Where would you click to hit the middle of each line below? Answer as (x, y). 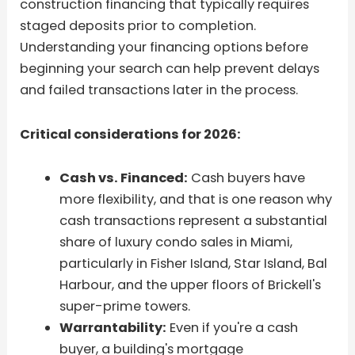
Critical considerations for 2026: (131, 134)
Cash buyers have (246, 178)
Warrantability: (113, 328)
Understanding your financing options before (164, 47)
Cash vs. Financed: (123, 178)
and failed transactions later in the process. (159, 90)
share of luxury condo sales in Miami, (176, 242)
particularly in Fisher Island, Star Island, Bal (193, 264)
